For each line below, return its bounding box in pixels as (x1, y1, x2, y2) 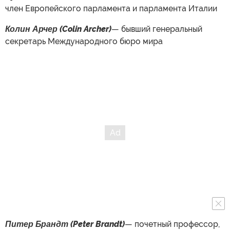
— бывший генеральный (111, 24, 202, 34)
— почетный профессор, (125, 219, 220, 229)
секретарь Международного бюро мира (5, 36, 163, 46)
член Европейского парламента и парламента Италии (5, 3, 217, 13)
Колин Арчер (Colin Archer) (5, 24, 111, 34)
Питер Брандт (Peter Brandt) (5, 219, 125, 229)
